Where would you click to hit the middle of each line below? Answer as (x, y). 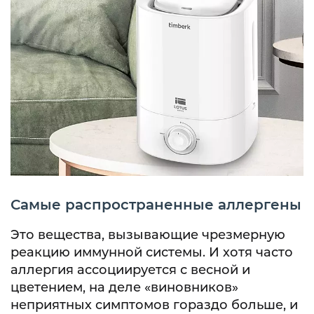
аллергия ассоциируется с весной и (130, 270)
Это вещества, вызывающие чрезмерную (148, 235)
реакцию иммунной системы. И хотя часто (152, 252)
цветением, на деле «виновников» (124, 287)
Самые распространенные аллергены (156, 204)
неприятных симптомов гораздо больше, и (154, 305)
